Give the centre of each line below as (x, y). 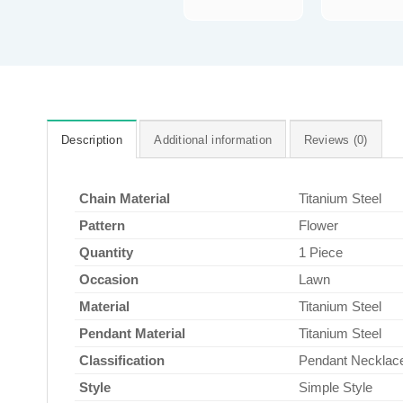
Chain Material (125, 198)
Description (92, 139)
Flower (318, 225)
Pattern (102, 225)
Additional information (213, 139)
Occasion (109, 279)
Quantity (106, 252)
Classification (122, 360)
